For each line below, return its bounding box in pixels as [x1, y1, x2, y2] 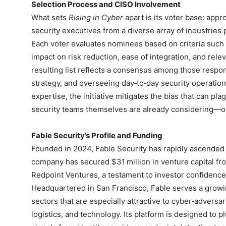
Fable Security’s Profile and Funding [31, 131, 162, 141]
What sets [31, 13, 69, 23]
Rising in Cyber [69, 13, 123, 23]
